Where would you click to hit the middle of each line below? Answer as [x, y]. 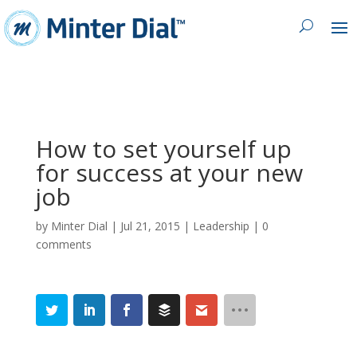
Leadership [221, 226]
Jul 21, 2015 [150, 226]
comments [63, 244]
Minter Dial [79, 226]
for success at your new [169, 172]
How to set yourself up [163, 148]
